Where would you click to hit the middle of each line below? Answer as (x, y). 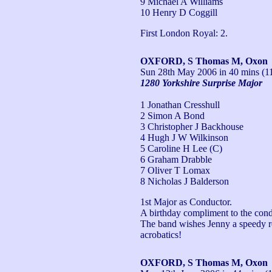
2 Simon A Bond (172, 115)
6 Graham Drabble (176, 159)
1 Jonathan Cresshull (180, 104)
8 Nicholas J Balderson (185, 181)
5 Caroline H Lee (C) (181, 148)
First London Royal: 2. (184, 33)
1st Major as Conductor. (186, 202)
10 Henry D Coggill (179, 12)
